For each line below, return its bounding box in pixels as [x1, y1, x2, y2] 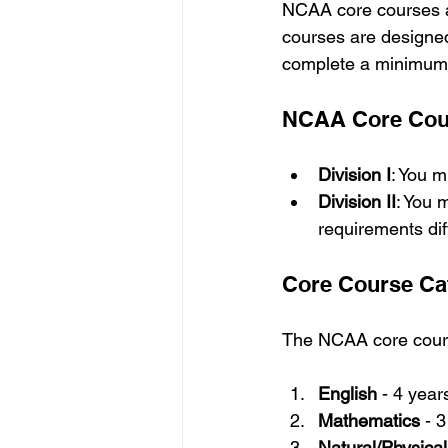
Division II [318, 190, 396, 212]
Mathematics [318, 409, 420, 431]
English [318, 382, 377, 404]
